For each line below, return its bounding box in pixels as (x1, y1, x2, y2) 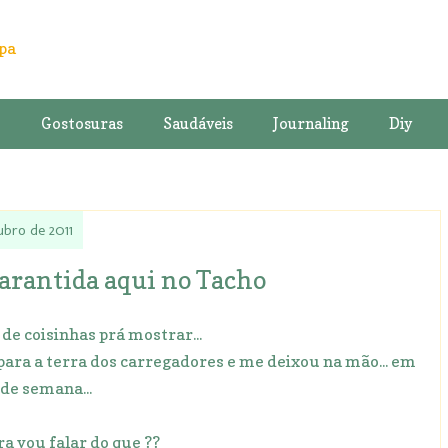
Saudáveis (162, 113, 233, 133)
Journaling (272, 113, 349, 133)
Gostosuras (40, 113, 123, 133)
